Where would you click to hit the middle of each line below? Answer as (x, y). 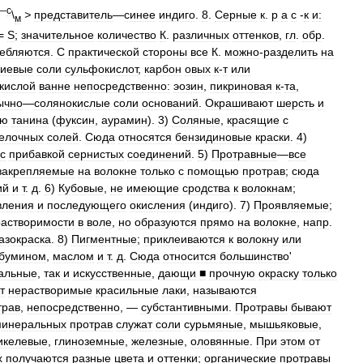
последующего (87, 205)
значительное (58, 34)
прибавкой (37, 154)
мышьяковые (284, 324)
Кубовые (81, 188)
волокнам (267, 188)
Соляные (196, 120)
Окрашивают (239, 102)
